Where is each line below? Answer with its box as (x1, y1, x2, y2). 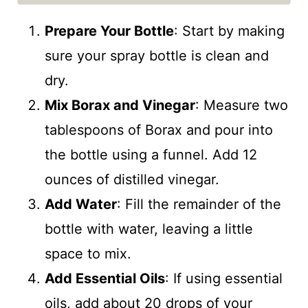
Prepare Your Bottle (44, 23, 174, 40)
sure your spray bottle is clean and (44, 47, 269, 65)
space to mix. (44, 245, 131, 263)
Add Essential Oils (44, 270, 165, 287)
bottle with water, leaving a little (44, 221, 253, 238)
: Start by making (173, 23, 285, 40)
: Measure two (195, 97, 288, 114)
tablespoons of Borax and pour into (44, 122, 273, 139)
